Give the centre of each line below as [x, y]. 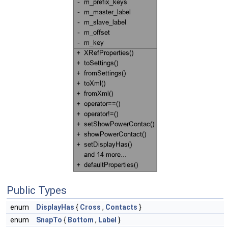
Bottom [81, 220]
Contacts [121, 207]
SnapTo [49, 220]
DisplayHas [55, 207]
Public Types [37, 190]
